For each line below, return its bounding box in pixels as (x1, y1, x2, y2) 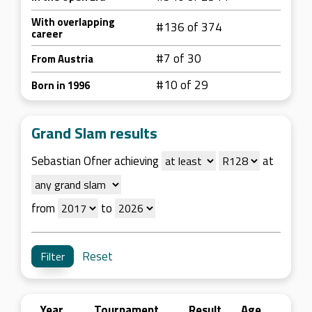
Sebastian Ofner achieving (31, 152, 162, 170)
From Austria (31, 51, 93, 67)
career (31, 26, 63, 42)
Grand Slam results (31, 121, 157, 145)
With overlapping (31, 14, 115, 30)
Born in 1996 (31, 77, 90, 93)
